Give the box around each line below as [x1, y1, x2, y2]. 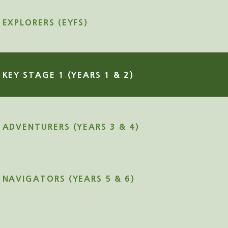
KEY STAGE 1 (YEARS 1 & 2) [2, 70, 134, 79]
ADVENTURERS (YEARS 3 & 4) [2, 122, 139, 131]
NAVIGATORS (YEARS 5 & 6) [2, 175, 135, 183]
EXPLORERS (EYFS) [2, 18, 89, 27]
